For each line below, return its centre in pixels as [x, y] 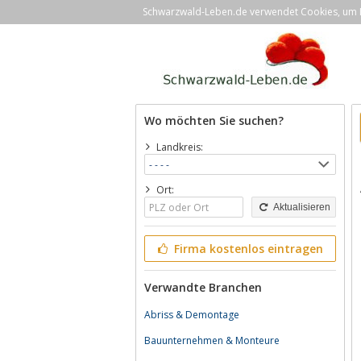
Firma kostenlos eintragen [247, 249]
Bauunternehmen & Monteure [212, 340]
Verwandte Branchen [203, 287]
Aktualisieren [300, 207]
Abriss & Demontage [192, 315]
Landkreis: [179, 147]
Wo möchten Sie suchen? [214, 120]
